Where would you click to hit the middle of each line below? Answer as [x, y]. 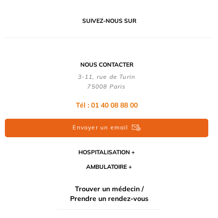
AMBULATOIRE [107, 166]
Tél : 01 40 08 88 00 [107, 105]
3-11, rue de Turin [107, 77]
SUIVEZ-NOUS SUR [109, 21]
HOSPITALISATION [104, 152]
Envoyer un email [100, 127]
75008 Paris [107, 87]
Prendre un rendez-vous [109, 198]
